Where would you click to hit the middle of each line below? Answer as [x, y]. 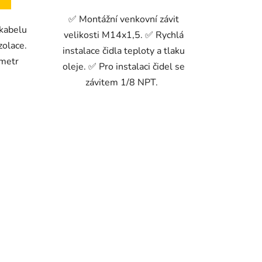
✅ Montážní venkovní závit [124, 19]
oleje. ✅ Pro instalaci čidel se [124, 66]
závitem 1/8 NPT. [124, 82]
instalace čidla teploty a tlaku [124, 51]
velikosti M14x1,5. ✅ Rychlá [124, 35]
